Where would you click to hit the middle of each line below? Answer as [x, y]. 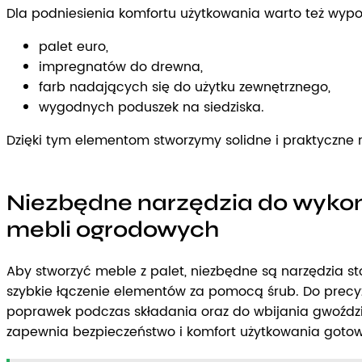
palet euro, [74, 46]
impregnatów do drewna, [121, 67]
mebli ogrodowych [113, 229]
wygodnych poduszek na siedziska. [152, 107]
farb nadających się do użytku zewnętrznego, [185, 87]
